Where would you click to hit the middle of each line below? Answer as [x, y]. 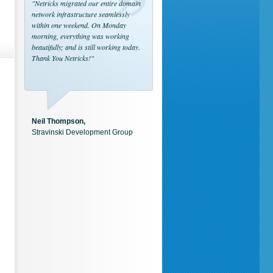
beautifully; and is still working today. [86, 47]
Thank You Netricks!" [63, 58]
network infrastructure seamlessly [81, 14]
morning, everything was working [80, 36]
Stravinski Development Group [82, 132]
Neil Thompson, [58, 121]
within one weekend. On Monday [79, 25]
